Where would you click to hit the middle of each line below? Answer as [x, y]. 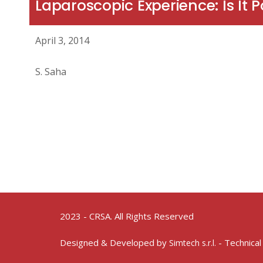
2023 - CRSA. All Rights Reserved [127, 216]
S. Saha [51, 71]
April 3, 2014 [62, 40]
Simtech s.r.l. [193, 242]
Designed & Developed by [114, 242]
